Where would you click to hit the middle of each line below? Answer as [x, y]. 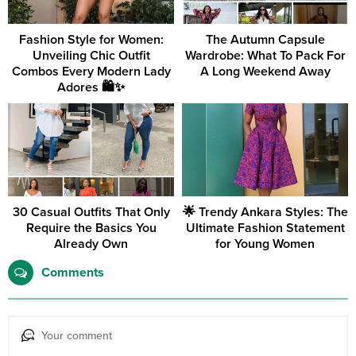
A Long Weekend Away [265, 71]
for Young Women [265, 244]
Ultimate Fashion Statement [265, 228]
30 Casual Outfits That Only [91, 213]
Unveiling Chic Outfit [91, 55]
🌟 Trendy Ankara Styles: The [265, 213]
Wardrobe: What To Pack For [265, 55]
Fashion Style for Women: [91, 39]
